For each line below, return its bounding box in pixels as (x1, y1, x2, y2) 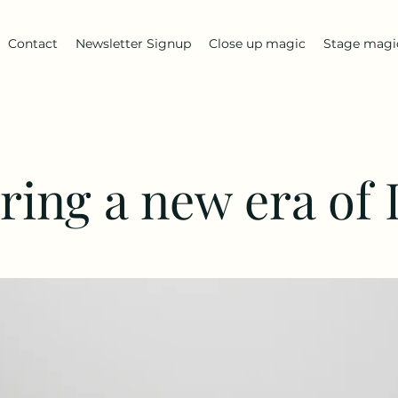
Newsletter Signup (76, 36, 191, 52)
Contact (8, 36, 58, 52)
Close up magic (209, 36, 306, 52)
